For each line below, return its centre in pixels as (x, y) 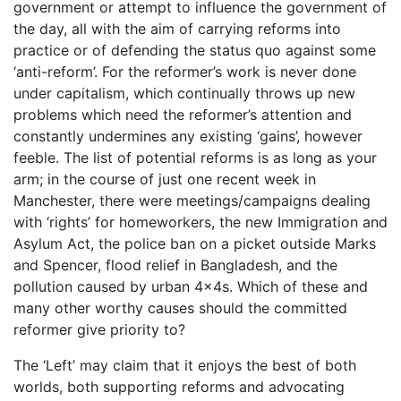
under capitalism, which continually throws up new (184, 93)
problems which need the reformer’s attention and (183, 114)
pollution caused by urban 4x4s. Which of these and (191, 286)
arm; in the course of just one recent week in (165, 179)
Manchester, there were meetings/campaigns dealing (192, 200)
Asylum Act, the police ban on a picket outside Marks (195, 243)
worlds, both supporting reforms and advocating (179, 386)
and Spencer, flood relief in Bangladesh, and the (175, 264)
